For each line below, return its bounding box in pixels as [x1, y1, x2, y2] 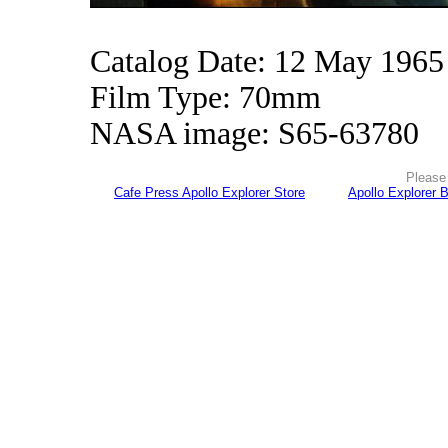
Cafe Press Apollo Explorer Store [114, 185, 305, 200]
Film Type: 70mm [90, 80, 321, 115]
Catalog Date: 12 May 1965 [90, 44, 444, 79]
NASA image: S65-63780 [90, 116, 419, 151]
